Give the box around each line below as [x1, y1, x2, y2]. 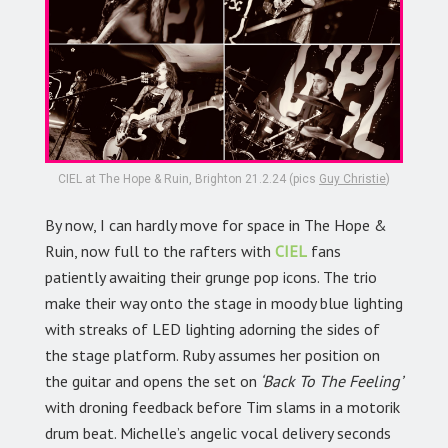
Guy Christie [319, 172, 386, 187]
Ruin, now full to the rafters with [45, 241, 275, 262]
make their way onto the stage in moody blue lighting [45, 293, 403, 314]
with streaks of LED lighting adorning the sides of [45, 319, 380, 340]
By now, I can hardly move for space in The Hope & [45, 215, 387, 236]
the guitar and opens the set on [45, 371, 257, 392]
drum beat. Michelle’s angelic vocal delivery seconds [45, 423, 391, 444]
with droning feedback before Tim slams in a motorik [45, 397, 400, 418]
